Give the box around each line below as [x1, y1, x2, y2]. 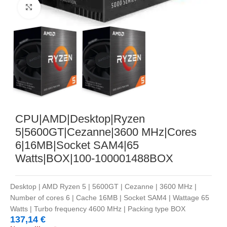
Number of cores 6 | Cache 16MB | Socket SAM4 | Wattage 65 [10, 193, 209, 202]
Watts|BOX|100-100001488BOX [15, 152, 173, 165]
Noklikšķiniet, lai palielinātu [40, 4, 128, 11]
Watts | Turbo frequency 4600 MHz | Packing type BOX [10, 204, 185, 213]
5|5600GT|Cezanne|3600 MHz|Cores [15, 125, 197, 138]
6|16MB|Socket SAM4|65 [15, 138, 139, 152]
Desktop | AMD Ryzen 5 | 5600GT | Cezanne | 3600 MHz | [10, 182, 197, 191]
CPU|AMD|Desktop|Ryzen [15, 112, 145, 125]
